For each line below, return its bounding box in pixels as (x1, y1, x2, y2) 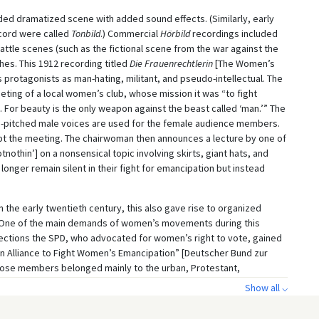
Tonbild (70, 26, 100, 40)
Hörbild (159, 26, 190, 40)
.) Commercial (100, 26, 160, 40)
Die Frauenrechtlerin (129, 56, 213, 70)
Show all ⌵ (244, 281, 288, 294)
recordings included (189, 26, 278, 40)
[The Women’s (212, 56, 275, 70)
